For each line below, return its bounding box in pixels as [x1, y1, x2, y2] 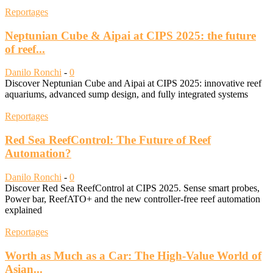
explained [5, 204, 42, 215]
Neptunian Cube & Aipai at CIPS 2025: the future [5, 29, 256, 42]
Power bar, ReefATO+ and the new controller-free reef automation [5, 193, 260, 204]
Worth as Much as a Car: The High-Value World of [5, 249, 261, 262]
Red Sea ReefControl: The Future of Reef [5, 133, 211, 147]
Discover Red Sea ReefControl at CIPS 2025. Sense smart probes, [5, 182, 260, 193]
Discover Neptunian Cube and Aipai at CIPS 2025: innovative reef [5, 78, 261, 89]
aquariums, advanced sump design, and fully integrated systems [5, 89, 248, 100]
